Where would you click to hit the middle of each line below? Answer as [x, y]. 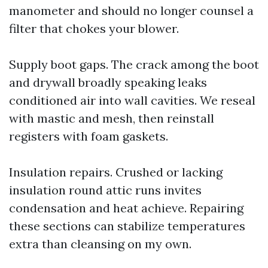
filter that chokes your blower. [94, 29]
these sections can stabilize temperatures [127, 226]
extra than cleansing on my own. [100, 244]
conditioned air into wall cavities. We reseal [132, 100]
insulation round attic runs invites [105, 190]
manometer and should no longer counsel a [131, 11]
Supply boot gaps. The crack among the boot [134, 65]
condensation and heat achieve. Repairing [126, 208]
